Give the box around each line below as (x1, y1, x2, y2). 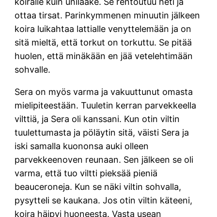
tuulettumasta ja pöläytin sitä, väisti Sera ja (15, 127, 189, 138)
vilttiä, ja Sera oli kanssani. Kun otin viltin (15, 113, 180, 124)
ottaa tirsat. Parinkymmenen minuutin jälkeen (15, 10, 201, 20)
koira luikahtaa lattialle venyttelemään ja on (15, 23, 192, 34)
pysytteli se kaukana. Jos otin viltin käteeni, (15, 195, 193, 205)
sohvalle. (15, 64, 53, 75)
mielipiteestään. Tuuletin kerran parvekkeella (15, 100, 197, 110)
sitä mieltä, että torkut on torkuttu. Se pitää (15, 37, 192, 47)
